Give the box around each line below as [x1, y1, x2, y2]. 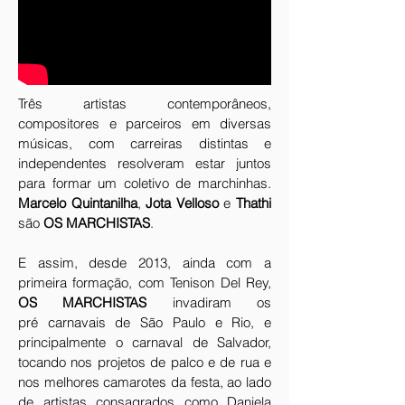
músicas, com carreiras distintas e [18, 135, 271, 152]
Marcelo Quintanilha [18, 194, 137, 212]
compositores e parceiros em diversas [18, 115, 271, 132]
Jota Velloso [146, 194, 219, 212]
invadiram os [146, 294, 272, 311]
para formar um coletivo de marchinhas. [18, 174, 271, 192]
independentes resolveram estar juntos [18, 155, 271, 172]
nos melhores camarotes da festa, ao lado [18, 373, 271, 391]
